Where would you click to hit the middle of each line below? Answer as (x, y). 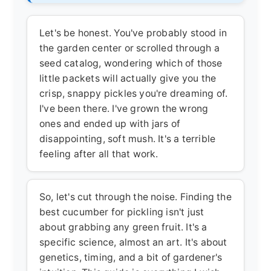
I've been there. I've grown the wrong (124, 108)
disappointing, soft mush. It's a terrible (128, 139)
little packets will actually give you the (128, 78)
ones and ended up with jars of (110, 123)
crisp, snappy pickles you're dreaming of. (134, 93)
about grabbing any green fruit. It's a (123, 227)
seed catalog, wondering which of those (131, 63)
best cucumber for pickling (102, 212)
